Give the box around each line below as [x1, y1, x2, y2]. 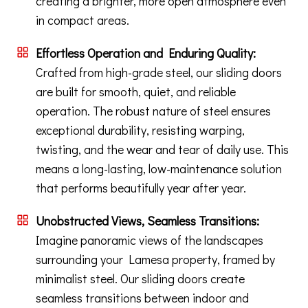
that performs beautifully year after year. [36, 179, 246, 197]
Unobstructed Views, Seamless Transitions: [36, 212, 259, 230]
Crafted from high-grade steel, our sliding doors [36, 64, 282, 81]
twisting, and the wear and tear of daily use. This [36, 141, 289, 158]
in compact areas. [36, 12, 129, 29]
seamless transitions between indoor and [36, 289, 249, 307]
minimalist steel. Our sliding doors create [36, 270, 245, 287]
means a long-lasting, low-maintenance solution [36, 160, 282, 177]
